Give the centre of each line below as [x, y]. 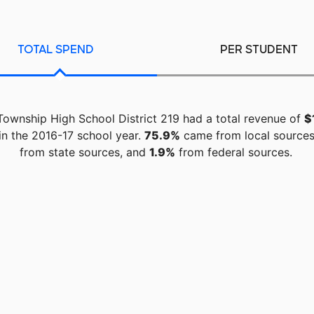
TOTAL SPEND [55, 50]
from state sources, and [84, 152]
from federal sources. [233, 152]
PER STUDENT [259, 50]
